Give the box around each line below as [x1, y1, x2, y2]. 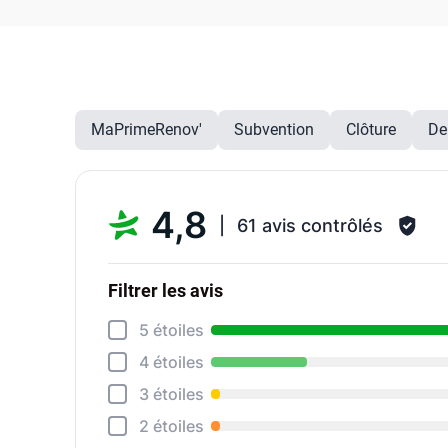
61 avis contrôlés [237, 214, 384, 236]
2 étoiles [138, 416, 204, 436]
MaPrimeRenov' [91, 120, 203, 139]
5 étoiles [138, 320, 204, 340]
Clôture [346, 120, 397, 139]
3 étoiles [138, 384, 204, 404]
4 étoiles [138, 352, 204, 372]
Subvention [234, 120, 315, 139]
